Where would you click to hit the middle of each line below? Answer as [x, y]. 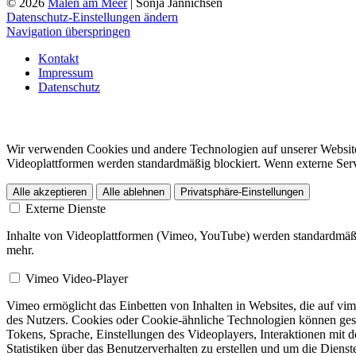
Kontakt [58, 58]
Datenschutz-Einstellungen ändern [92, 17]
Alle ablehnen [133, 192]
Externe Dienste [66, 209]
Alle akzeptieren [50, 192]
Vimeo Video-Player [77, 279]
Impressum [66, 72]
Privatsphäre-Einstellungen [242, 192]
